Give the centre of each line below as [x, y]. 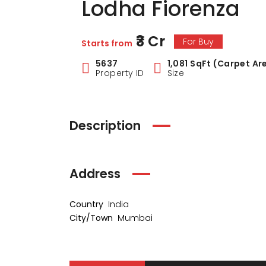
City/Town [91, 218]
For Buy [198, 41]
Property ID [120, 73]
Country [86, 204]
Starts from [107, 43]
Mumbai [135, 218]
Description [105, 126]
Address [95, 174]
